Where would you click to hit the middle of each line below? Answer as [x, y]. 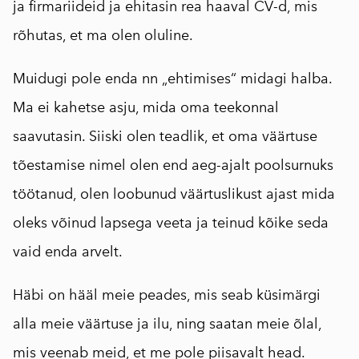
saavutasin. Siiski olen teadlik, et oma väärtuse [165, 136]
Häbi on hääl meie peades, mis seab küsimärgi [167, 295]
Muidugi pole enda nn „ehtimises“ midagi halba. [172, 79]
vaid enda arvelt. [68, 252]
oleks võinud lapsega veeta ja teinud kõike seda [171, 223]
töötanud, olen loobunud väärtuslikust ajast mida [174, 194]
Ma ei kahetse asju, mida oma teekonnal [146, 107]
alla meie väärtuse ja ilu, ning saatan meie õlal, [167, 324]
